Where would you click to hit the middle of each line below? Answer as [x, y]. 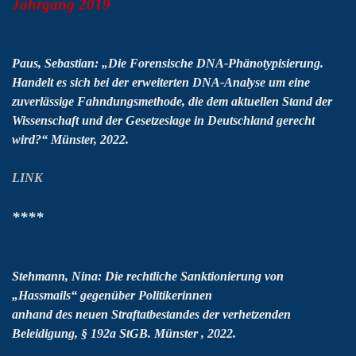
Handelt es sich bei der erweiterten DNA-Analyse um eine [161, 82]
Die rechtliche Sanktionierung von [194, 276]
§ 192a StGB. [118, 333]
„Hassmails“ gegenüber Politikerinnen [112, 295]
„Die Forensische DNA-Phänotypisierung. [213, 63]
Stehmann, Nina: [57, 276]
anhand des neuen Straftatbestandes [106, 314]
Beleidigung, [45, 333]
